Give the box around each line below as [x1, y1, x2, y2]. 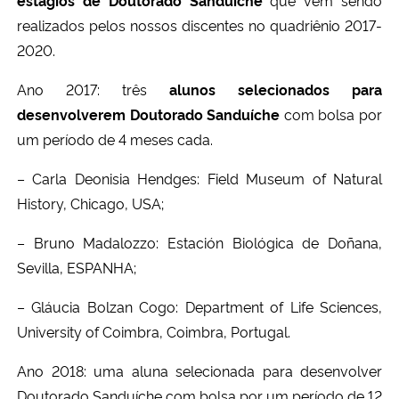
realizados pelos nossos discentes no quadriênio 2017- [17, 14, 382, 35]
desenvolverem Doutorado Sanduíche [17, 103, 281, 124]
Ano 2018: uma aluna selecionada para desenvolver [17, 360, 382, 380]
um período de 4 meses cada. [17, 128, 213, 149]
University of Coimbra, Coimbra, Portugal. [17, 321, 290, 341]
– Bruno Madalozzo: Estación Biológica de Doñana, [17, 232, 382, 252]
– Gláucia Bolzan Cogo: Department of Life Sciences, [17, 296, 382, 316]
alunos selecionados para [169, 78, 382, 99]
